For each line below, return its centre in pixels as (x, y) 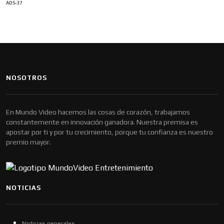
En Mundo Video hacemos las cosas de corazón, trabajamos (98, 112)
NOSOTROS (26, 78)
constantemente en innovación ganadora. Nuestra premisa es (102, 122)
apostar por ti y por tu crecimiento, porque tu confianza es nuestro (109, 132)
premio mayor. (28, 142)
